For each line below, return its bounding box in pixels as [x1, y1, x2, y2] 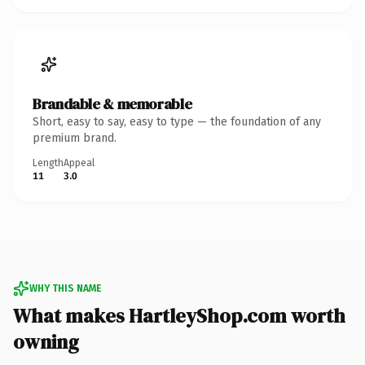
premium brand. [33, 130, 117, 145]
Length [33, 156, 64, 169]
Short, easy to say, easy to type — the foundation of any [33, 114, 321, 129]
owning [13, 328, 79, 355]
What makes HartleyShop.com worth [13, 301, 345, 329]
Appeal [64, 156, 95, 169]
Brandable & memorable [33, 93, 192, 114]
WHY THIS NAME [29, 282, 101, 294]
